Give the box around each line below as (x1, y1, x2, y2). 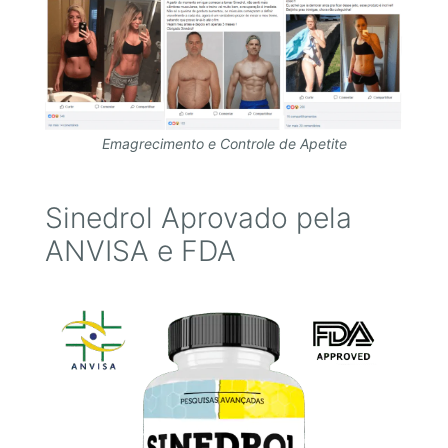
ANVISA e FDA (44, 234, 236, 269)
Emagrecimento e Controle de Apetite (101, 134, 347, 152)
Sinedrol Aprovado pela (44, 201, 352, 236)
